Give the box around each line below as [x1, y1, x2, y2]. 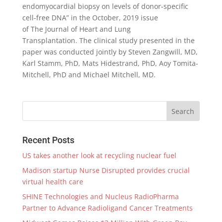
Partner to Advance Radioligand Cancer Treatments [22, 203, 193, 213]
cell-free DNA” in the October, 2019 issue [22, 13, 158, 22]
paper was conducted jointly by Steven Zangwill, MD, [22, 47, 198, 56]
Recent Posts [22, 135, 74, 145]
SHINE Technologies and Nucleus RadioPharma [22, 192, 179, 201]
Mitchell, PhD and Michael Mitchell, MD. [22, 70, 156, 79]
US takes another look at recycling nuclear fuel [22, 151, 176, 160]
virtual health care [22, 177, 83, 186]
